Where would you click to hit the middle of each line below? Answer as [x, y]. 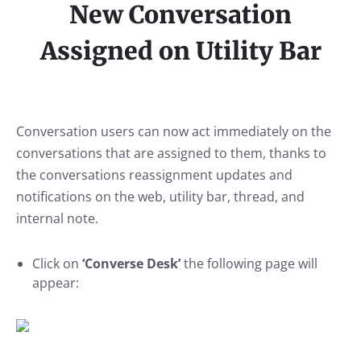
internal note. [57, 218]
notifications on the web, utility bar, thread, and [160, 196]
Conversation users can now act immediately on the [174, 131]
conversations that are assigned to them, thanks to [171, 153]
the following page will [251, 263]
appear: [56, 282]
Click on [57, 263]
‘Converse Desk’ [133, 263]
